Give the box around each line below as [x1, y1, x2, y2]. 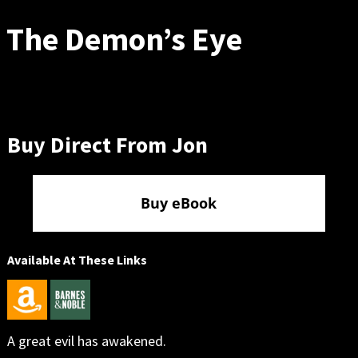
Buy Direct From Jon [6, 129, 208, 159]
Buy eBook [141, 193, 217, 213]
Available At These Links [6, 251, 147, 268]
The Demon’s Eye [6, 18, 242, 59]
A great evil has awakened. [6, 331, 166, 350]
